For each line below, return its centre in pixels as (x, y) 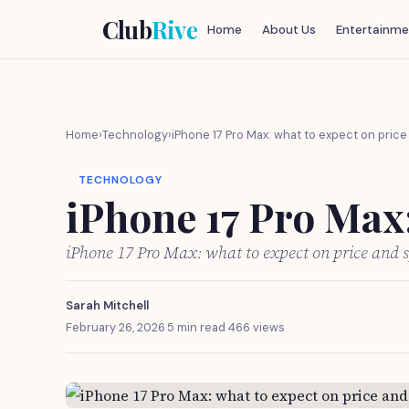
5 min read (196, 327)
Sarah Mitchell (107, 305)
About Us (288, 29)
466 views (256, 327)
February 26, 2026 (115, 327)
